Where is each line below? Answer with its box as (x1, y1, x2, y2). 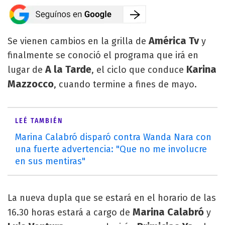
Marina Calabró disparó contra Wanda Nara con (15, 132, 211, 143)
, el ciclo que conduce (91, 64, 186, 75)
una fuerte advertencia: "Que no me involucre (15, 144, 207, 155)
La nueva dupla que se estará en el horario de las (8, 192, 216, 203)
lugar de (8, 64, 45, 75)
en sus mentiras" (15, 156, 85, 167)
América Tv (146, 35, 199, 47)
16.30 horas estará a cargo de (8, 207, 133, 218)
